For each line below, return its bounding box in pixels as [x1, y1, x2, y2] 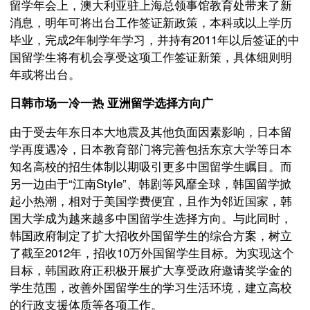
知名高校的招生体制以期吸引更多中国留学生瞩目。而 [10, 157, 292, 174]
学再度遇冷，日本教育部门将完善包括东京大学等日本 [10, 140, 292, 157]
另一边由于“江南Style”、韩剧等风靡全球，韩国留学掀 [10, 174, 291, 192]
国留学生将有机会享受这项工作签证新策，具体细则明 [10, 48, 292, 65]
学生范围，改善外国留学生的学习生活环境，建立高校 [10, 278, 292, 295]
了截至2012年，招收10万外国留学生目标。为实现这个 [10, 244, 294, 261]
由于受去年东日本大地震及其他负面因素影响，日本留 [10, 122, 292, 140]
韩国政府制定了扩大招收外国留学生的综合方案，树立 [10, 226, 292, 244]
